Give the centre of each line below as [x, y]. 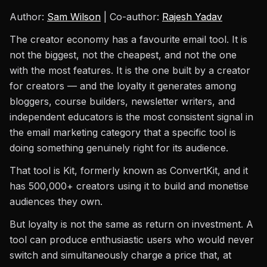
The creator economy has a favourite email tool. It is [128, 39]
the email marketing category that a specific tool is [123, 132]
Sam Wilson [74, 17]
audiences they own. [56, 201]
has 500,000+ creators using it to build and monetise [129, 186]
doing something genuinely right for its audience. [119, 148]
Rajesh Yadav [192, 17]
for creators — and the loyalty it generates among [123, 86]
